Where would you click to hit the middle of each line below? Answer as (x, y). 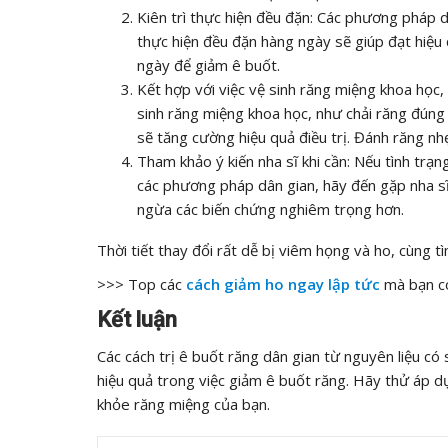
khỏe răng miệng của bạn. (183, 404)
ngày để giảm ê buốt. (208, 65)
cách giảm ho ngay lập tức (283, 284)
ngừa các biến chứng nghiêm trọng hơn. (270, 209)
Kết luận (137, 319)
